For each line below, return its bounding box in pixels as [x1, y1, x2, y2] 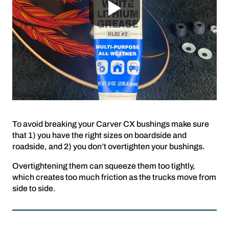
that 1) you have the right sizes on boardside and [12, 131, 187, 140]
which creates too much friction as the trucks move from [12, 173, 216, 182]
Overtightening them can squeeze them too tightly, [12, 162, 195, 171]
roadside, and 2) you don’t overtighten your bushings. [12, 142, 205, 151]
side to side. [12, 184, 56, 193]
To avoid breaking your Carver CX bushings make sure [12, 120, 209, 129]
